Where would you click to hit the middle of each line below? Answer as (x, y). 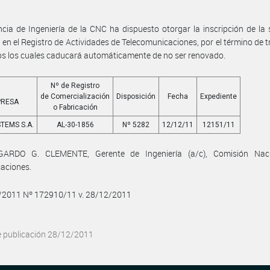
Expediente (219, 96)
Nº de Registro (75, 86)
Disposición (136, 96)
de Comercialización (75, 96)
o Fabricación (75, 107)
